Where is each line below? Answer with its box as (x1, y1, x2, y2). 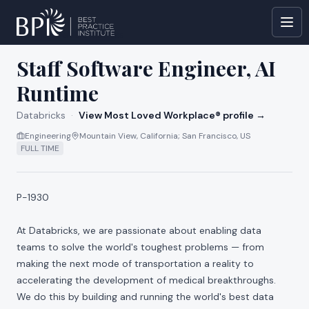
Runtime (17, 79, 99, 107)
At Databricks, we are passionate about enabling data (17, 224, 261, 237)
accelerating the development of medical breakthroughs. (17, 274, 276, 286)
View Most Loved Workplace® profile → (79, 109, 266, 121)
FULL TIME (21, 143, 59, 154)
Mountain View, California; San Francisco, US (79, 130, 250, 141)
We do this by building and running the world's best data (17, 290, 274, 303)
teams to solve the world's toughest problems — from (17, 241, 264, 253)
